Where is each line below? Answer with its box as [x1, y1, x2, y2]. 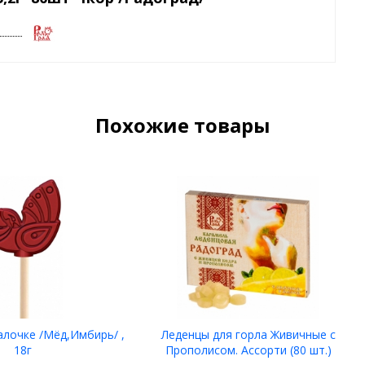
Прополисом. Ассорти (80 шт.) [165, 342, 332, 358]
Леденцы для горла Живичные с [161, 327, 336, 343]
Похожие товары [95, 112, 270, 139]
